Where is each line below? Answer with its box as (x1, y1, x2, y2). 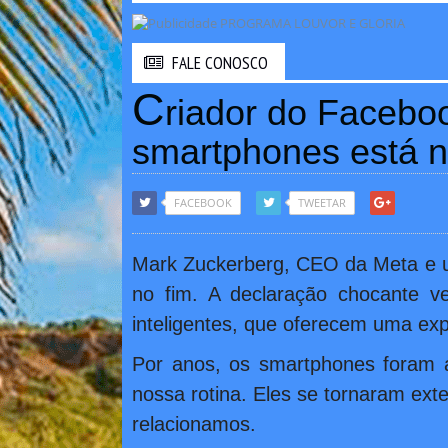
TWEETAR (298, 194, 346, 210)
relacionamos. (132, 412, 256, 435)
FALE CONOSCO (172, 51, 268, 74)
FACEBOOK (174, 194, 232, 210)
